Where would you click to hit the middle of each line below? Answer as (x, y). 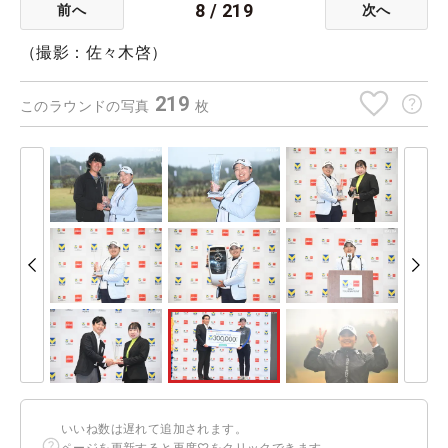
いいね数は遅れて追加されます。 (154, 429)
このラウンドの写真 (85, 106)
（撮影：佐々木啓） (94, 53)
